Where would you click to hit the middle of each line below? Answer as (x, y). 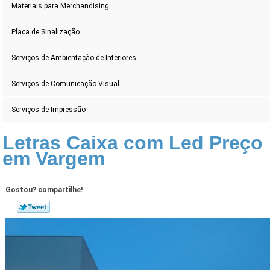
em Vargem (54, 159)
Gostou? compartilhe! (44, 190)
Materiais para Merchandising (61, 6)
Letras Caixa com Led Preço (133, 143)
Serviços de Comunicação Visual (66, 84)
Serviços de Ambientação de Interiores (74, 58)
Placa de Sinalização (46, 32)
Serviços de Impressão (49, 110)
